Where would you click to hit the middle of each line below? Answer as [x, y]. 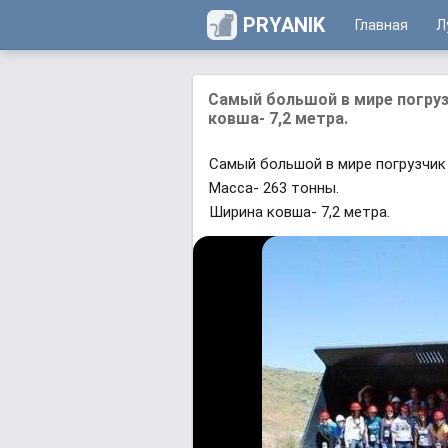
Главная [381, 25]
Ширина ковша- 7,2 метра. [299, 212]
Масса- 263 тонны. [274, 188]
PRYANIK [284, 25]
